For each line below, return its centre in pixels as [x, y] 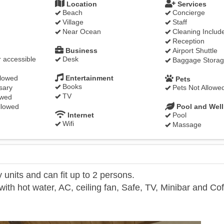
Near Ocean [81, 31]
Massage [186, 124]
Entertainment [88, 78]
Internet [80, 115]
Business [80, 50]
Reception [187, 41]
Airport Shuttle [194, 50]
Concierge [188, 12]
